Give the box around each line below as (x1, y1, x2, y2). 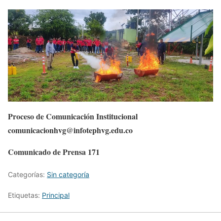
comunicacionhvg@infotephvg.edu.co (8, 124, 133, 136)
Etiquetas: (8, 190, 42, 199)
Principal (42, 190, 70, 199)
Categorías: (8, 170, 47, 179)
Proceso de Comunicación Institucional (8, 110, 138, 122)
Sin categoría (47, 170, 89, 179)
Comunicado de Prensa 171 (8, 146, 100, 157)
